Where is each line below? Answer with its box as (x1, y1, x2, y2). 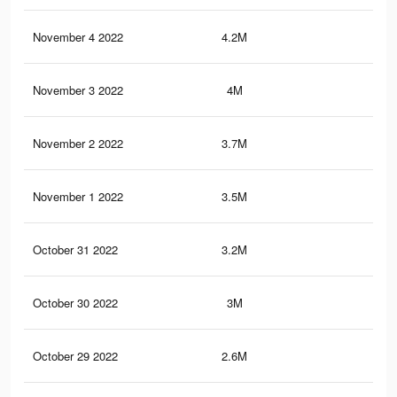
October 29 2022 (33, 347, 118, 365)
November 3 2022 (33, 82, 123, 99)
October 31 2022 (33, 241, 118, 259)
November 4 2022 (33, 28, 123, 46)
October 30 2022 (33, 294, 118, 312)
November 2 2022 (33, 135, 123, 152)
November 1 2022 (33, 188, 123, 206)
